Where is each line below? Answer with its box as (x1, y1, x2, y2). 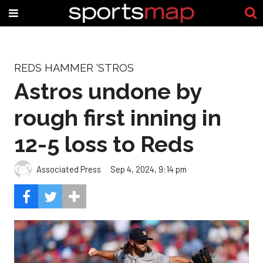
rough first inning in (14, 104, 221, 131)
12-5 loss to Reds (14, 130, 194, 157)
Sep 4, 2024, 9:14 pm (110, 163, 187, 174)
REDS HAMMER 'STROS (14, 62, 134, 74)
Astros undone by (14, 77, 201, 104)
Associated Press (36, 163, 101, 174)
